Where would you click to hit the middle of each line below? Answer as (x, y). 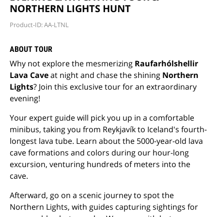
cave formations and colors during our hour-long (99, 153)
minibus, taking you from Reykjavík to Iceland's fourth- (108, 129)
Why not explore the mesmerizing (72, 63)
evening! (25, 98)
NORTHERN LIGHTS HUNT (70, 8)
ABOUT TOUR (31, 49)
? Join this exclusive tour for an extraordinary (115, 87)
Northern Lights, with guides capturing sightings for (104, 207)
